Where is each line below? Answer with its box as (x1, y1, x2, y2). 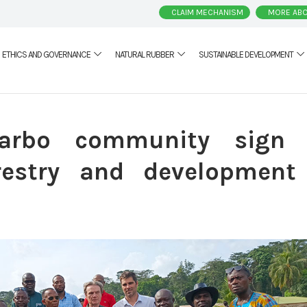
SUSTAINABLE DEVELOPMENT (199, 49, 293, 60)
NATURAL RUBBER (115, 49, 174, 60)
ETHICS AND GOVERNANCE (2, 49, 90, 60)
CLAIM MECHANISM (171, 8, 243, 17)
